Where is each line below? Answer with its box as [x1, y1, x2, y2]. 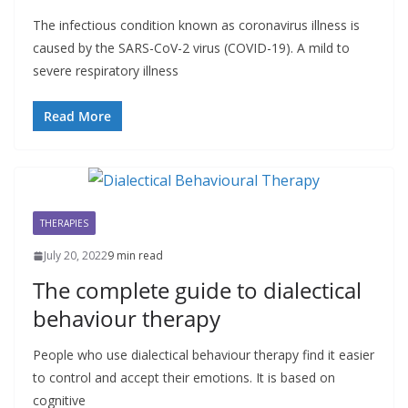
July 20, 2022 [44, 248, 107, 264]
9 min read [107, 248, 163, 264]
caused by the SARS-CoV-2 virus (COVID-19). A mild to [33, 39, 350, 57]
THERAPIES [40, 217, 88, 230]
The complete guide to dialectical [33, 275, 362, 306]
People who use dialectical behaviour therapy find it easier [33, 346, 374, 364]
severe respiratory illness [33, 62, 178, 80]
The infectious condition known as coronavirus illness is [33, 16, 360, 35]
